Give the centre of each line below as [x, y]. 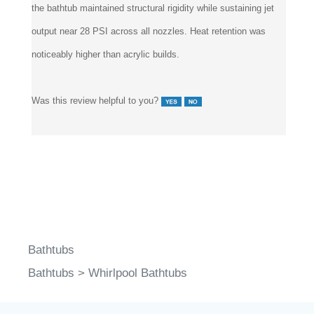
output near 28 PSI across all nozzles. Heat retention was [149, 32]
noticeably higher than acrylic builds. [105, 55]
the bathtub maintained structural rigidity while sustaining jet [153, 8]
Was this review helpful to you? [96, 101]
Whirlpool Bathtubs [138, 273]
